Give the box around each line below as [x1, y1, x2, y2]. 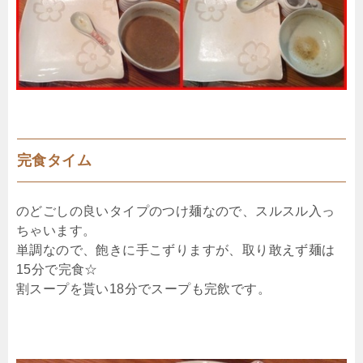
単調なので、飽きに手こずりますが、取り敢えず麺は [16, 242, 335, 257]
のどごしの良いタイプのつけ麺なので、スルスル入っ [16, 203, 335, 218]
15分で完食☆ [16, 262, 98, 276]
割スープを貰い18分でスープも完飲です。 [16, 281, 271, 296]
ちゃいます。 [16, 223, 96, 237]
